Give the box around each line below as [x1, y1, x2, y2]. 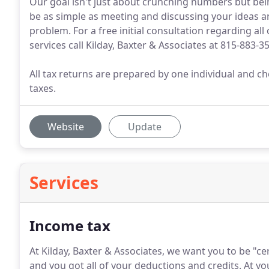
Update [128, 120, 162, 133]
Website [47, 120, 84, 133]
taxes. [29, 82, 56, 95]
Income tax [29, 216, 110, 235]
